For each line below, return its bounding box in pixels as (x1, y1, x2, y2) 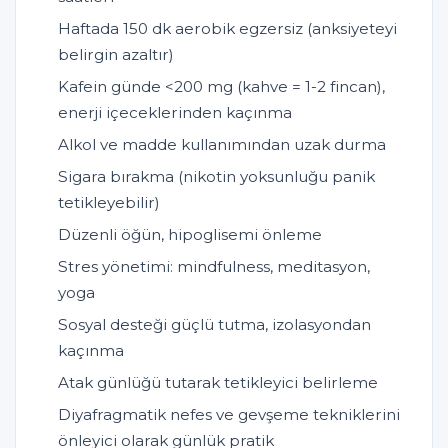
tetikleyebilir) (58, 193, 160, 213)
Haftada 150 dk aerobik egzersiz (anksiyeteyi (58, 19, 397, 39)
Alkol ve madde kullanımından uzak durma (58, 135, 386, 155)
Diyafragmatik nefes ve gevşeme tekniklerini (58, 405, 400, 425)
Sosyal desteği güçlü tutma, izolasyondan (58, 315, 371, 335)
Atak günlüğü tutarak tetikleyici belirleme (58, 373, 378, 393)
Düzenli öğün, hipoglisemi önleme (58, 225, 322, 245)
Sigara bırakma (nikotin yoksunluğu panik (58, 167, 375, 187)
